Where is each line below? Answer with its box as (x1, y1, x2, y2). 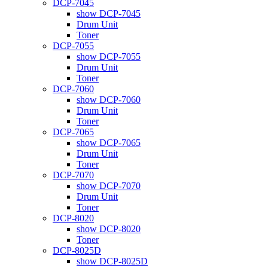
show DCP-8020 (77, 223, 141, 234)
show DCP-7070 (77, 180, 141, 191)
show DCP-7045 (77, 8, 141, 19)
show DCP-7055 (77, 51, 141, 62)
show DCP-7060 (77, 94, 141, 105)
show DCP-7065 (77, 137, 141, 148)
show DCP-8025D (77, 255, 148, 266)
